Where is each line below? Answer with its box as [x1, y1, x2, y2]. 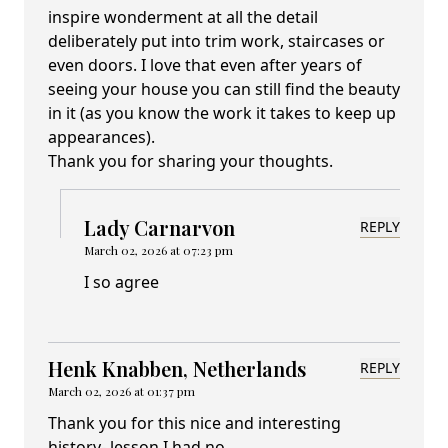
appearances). [48, 126, 155, 149]
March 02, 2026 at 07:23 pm [84, 242, 233, 259]
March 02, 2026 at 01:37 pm [48, 383, 195, 400]
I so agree [84, 271, 159, 294]
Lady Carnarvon [84, 214, 235, 242]
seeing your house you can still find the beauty [48, 78, 400, 101]
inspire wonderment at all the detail [48, 6, 318, 29]
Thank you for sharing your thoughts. [48, 150, 333, 173]
